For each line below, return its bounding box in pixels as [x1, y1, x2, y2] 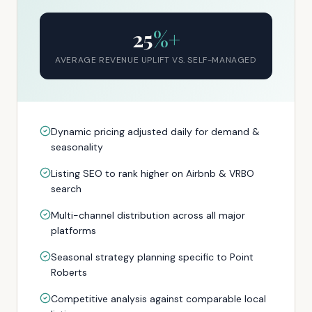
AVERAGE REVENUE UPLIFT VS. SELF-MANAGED [55, 54, 257, 65]
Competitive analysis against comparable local [51, 292, 266, 305]
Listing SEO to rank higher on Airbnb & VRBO [51, 167, 254, 180]
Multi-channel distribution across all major [51, 209, 245, 221]
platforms [51, 224, 96, 237]
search [51, 182, 81, 195]
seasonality [51, 141, 103, 153]
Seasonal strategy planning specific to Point [51, 251, 253, 263]
